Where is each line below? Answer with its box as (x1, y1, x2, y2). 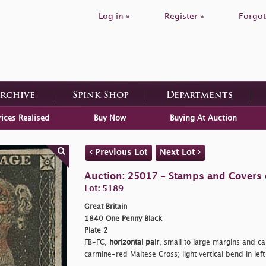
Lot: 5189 (84, 184, 123, 192)
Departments (166, 91, 233, 100)
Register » (164, 12, 204, 20)
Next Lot (159, 148, 198, 156)
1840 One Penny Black (84, 215, 162, 222)
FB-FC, (84, 239, 109, 246)
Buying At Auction (169, 114, 237, 122)
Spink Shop (72, 91, 129, 100)
